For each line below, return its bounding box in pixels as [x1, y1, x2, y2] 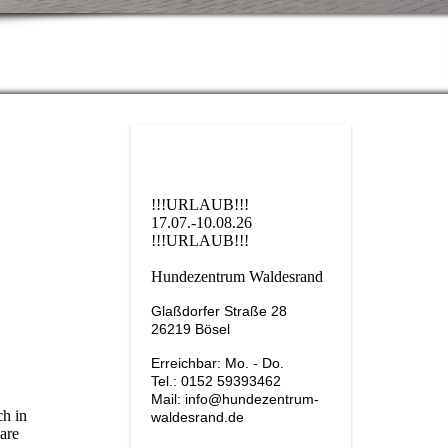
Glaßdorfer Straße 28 [151, 303, 287, 319]
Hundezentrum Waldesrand [151, 268, 323, 285]
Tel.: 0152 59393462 [151, 373, 281, 389]
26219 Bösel [151, 321, 230, 337]
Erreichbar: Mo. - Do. [151, 355, 284, 371]
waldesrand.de [151, 409, 248, 425]
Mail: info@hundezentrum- [151, 391, 319, 407]
